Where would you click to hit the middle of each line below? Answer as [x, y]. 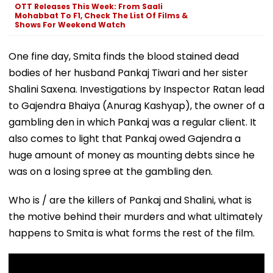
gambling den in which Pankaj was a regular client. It [133, 122]
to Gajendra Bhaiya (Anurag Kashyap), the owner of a [136, 105]
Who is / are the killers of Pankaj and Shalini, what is [130, 200]
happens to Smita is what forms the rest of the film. [132, 233]
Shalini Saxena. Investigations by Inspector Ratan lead [136, 89]
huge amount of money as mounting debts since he [132, 155]
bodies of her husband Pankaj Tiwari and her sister [128, 73]
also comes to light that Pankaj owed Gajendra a [125, 138]
